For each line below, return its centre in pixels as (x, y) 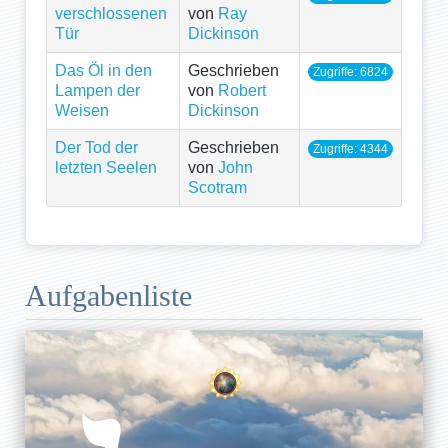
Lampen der (97, 91)
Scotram (217, 188)
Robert (242, 91)
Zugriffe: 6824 (350, 72)
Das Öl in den (103, 71)
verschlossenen (111, 14)
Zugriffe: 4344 (350, 149)
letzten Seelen (106, 168)
